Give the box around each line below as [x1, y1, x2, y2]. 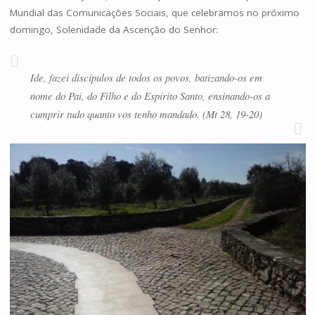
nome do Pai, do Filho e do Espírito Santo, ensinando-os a [30, 88, 270, 103]
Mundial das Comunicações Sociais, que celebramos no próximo [9, 6, 300, 20]
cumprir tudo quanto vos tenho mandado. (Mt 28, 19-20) [30, 106, 262, 121]
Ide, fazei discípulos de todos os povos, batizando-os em [30, 70, 262, 84]
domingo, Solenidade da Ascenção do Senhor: [9, 23, 218, 37]
